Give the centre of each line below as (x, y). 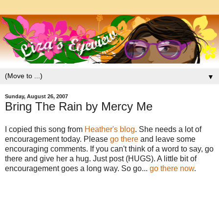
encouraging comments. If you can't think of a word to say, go (109, 149)
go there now (172, 169)
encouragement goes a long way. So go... (77, 169)
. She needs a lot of (168, 130)
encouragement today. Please (57, 139)
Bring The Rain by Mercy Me (79, 106)
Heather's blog (110, 130)
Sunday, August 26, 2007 (36, 97)
